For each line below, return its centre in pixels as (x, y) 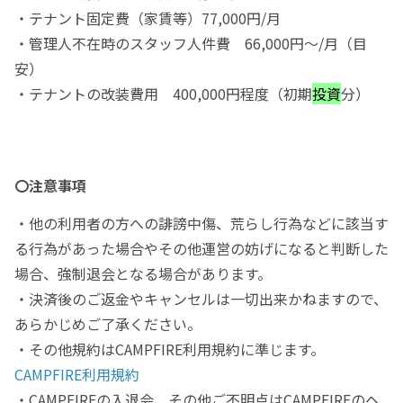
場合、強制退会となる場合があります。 (143, 274)
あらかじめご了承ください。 (108, 324)
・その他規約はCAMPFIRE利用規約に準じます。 (170, 349)
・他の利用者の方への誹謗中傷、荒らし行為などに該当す (201, 224)
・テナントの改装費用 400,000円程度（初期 (163, 94)
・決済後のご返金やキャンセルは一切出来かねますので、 (201, 299)
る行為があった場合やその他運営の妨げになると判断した (201, 249)
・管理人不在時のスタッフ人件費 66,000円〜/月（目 (191, 44)
